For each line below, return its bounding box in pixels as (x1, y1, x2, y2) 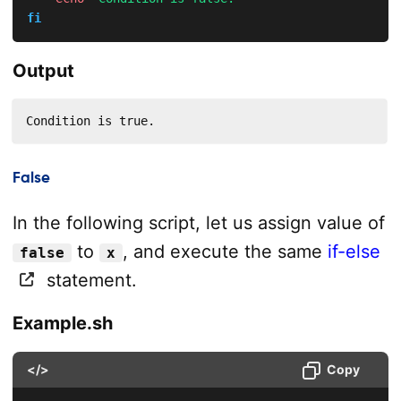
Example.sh (12, 311, 113, 334)
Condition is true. (25, 114, 155, 129)
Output (12, 60, 74, 82)
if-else (327, 240, 380, 262)
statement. (40, 269, 137, 291)
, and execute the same (122, 240, 328, 262)
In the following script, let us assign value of (12, 211, 385, 234)
